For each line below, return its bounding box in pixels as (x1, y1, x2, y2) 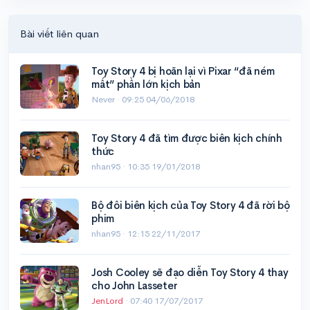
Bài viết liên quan (20, 26, 99, 40)
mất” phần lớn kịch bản (91, 77, 201, 91)
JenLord (91, 294, 126, 307)
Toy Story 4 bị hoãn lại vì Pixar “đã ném (91, 64, 275, 77)
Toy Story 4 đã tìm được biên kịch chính (91, 131, 282, 145)
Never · (91, 93, 122, 105)
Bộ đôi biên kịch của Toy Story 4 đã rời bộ (91, 198, 290, 212)
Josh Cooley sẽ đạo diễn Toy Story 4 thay (91, 265, 289, 279)
